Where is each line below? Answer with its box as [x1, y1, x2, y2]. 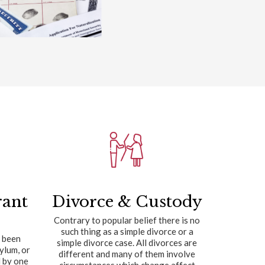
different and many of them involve [59, 248, 196, 260]
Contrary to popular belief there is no [54, 215, 201, 226]
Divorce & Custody [51, 192, 202, 211]
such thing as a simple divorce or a [60, 226, 193, 237]
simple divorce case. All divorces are [57, 237, 198, 248]
